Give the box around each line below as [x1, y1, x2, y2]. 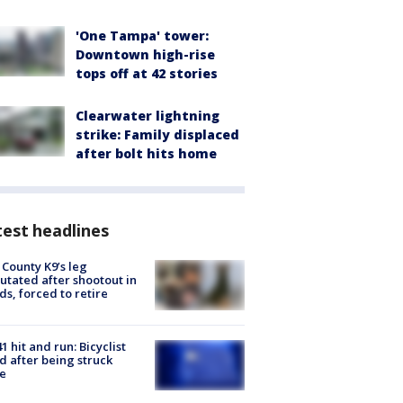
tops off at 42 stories [76, 64, 218, 82]
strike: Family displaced [76, 125, 239, 143]
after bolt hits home [76, 144, 217, 162]
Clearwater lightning [76, 106, 219, 124]
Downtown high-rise [76, 45, 215, 63]
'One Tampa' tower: [76, 26, 209, 44]
